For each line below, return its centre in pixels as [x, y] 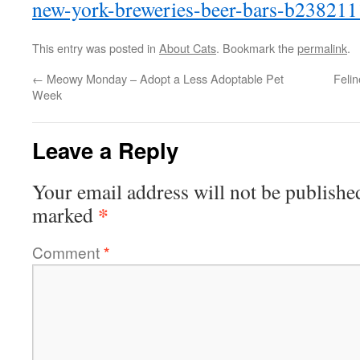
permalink [322, 48]
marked [65, 215]
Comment [68, 252]
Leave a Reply [105, 150]
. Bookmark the [257, 48]
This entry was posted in [96, 48]
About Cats [188, 48]
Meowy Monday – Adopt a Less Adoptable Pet [164, 78]
